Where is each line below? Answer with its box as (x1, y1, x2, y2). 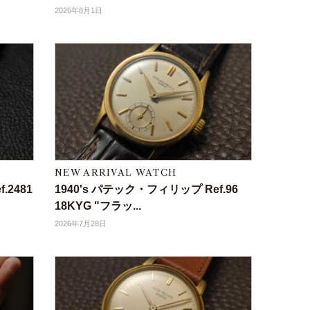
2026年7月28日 (55, 219, 107, 228)
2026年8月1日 (55, 6, 102, 15)
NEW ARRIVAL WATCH (55, 167, 177, 179)
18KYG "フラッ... (55, 200, 141, 212)
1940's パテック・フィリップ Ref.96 (55, 183, 238, 196)
